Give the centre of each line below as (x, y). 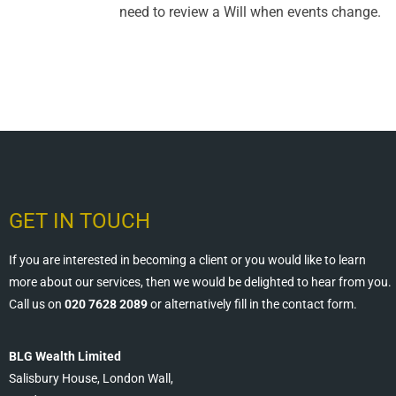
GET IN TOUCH (80, 221)
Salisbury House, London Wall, (91, 379)
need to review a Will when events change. (251, 11)
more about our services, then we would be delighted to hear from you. (200, 282)
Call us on (37, 304)
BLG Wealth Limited (65, 357)
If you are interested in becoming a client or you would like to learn (187, 259)
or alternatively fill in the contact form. (252, 304)
